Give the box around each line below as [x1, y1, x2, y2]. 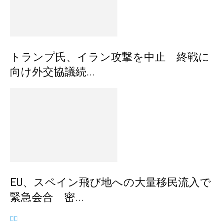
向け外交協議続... [10, 66, 95, 78]
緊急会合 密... [10, 191, 84, 204]
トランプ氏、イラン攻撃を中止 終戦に [10, 51, 210, 64]
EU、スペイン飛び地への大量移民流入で [10, 176, 211, 189]
